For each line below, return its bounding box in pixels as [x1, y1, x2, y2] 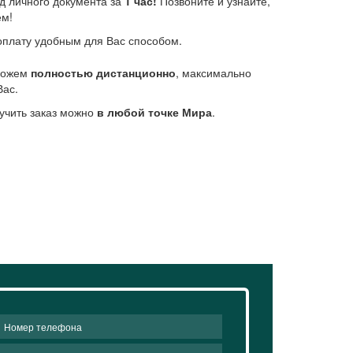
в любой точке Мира [96, 103, 212, 120]
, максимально [175, 64, 251, 80]
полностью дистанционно [30, 64, 176, 80]
